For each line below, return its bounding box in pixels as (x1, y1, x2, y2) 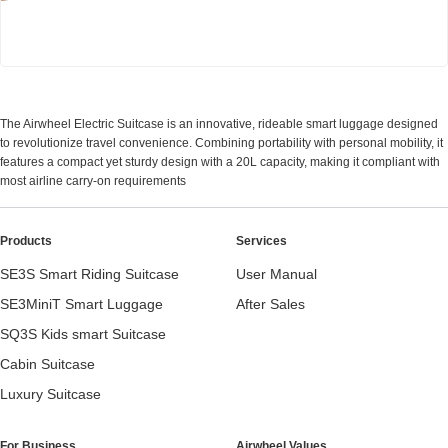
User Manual (236, 265, 317, 282)
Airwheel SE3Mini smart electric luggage (16, 19, 320, 37)
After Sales (236, 295, 305, 312)
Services (236, 233, 287, 248)
